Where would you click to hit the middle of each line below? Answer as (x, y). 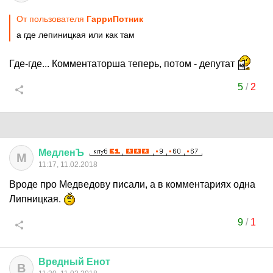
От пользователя (51, 19)
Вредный (61, 262)
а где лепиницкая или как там (76, 35)
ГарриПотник (115, 19)
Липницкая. (36, 199)
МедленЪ (61, 153)
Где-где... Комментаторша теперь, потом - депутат (123, 64)
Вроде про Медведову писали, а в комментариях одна (132, 184)
